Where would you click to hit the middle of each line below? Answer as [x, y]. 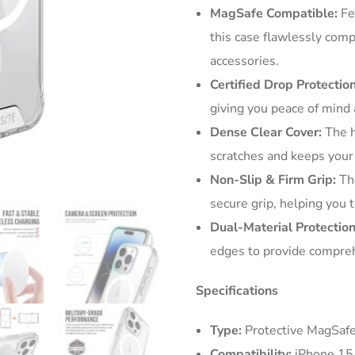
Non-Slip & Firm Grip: [273, 179]
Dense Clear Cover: [266, 132]
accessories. [245, 61]
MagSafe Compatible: [274, 13]
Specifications [237, 290]
